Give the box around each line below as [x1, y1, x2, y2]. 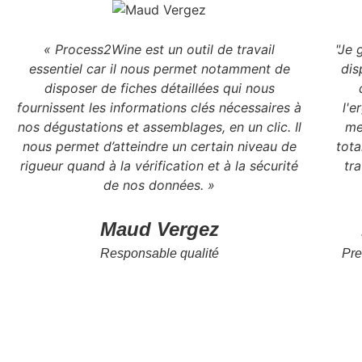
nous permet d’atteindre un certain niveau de [22, 137, 297, 154]
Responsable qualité [99, 246, 219, 260]
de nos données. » [103, 176, 216, 193]
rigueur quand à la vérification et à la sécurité [20, 157, 299, 174]
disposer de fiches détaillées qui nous [44, 79, 275, 96]
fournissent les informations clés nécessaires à [17, 99, 302, 116]
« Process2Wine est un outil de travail [44, 40, 276, 57]
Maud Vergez [99, 217, 219, 240]
